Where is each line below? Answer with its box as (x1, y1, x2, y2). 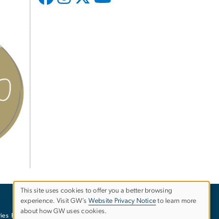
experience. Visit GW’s (21, 197, 88, 205)
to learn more (156, 197, 197, 205)
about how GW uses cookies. (21, 208, 107, 215)
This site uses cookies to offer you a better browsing (21, 187, 173, 195)
